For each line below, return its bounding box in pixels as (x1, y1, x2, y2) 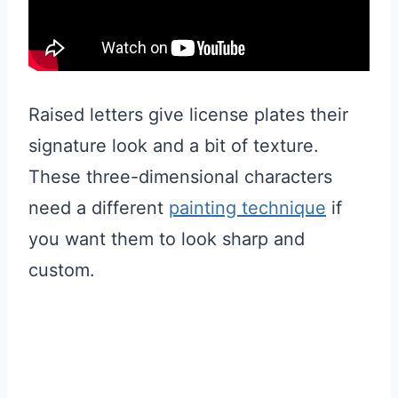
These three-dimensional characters (28, 166, 332, 188)
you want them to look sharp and (28, 228, 305, 251)
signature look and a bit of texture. (28, 135, 319, 157)
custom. (28, 259, 95, 282)
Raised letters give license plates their (28, 104, 348, 126)
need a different (28, 197, 169, 219)
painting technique (169, 197, 326, 219)
